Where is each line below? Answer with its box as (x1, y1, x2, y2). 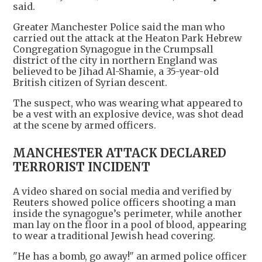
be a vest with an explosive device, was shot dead (13, 108, 243, 120)
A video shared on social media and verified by (13, 185, 232, 198)
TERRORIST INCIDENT (13, 160, 150, 175)
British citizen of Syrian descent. (13, 77, 167, 89)
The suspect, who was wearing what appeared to (13, 97, 243, 109)
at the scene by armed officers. (13, 119, 156, 132)
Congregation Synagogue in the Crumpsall (13, 43, 213, 56)
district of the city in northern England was (13, 54, 218, 67)
